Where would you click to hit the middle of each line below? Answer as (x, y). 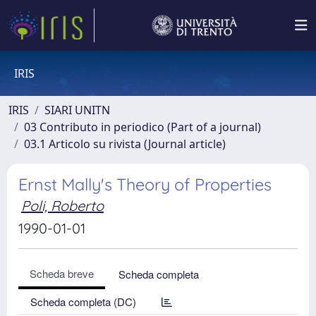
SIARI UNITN (77, 110)
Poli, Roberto (62, 206)
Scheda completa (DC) (83, 302)
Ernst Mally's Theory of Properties (145, 184)
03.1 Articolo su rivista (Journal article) (125, 144)
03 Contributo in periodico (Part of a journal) (142, 127)
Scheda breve (62, 273)
